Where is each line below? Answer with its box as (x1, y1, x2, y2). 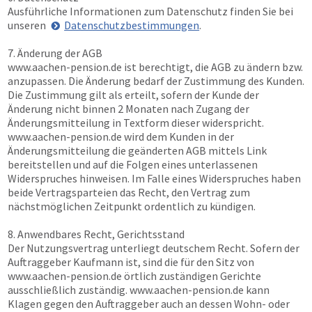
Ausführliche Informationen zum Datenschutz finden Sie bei (8, 4, 293, 18)
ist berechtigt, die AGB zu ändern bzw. (122, 60, 303, 74)
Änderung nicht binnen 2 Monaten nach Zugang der (8, 102, 249, 116)
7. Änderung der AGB (8, 46, 102, 60)
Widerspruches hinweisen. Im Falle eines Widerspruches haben (8, 171, 301, 185)
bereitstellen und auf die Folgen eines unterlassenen (8, 157, 258, 171)
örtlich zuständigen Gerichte (122, 269, 261, 283)
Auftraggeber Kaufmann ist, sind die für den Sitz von (8, 255, 254, 269)
